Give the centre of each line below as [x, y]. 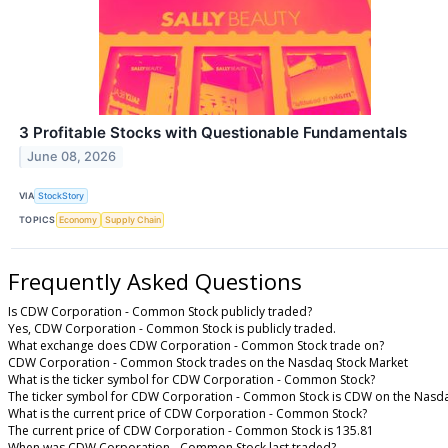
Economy [78, 220]
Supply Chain [132, 220]
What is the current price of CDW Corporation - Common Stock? [187, 413]
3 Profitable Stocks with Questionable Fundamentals [213, 132]
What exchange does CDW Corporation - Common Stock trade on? [196, 345]
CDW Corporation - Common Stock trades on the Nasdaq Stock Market [208, 362]
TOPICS [37, 220]
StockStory [61, 196]
